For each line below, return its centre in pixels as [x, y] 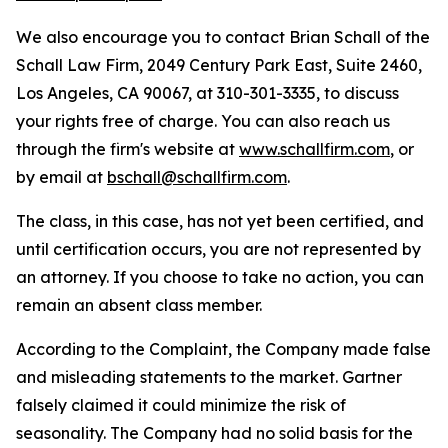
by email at [61, 177]
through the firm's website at [127, 149]
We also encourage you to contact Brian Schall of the [223, 37]
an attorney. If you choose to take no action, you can [220, 277]
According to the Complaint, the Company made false [223, 349]
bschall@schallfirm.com [197, 177]
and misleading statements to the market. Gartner [209, 377]
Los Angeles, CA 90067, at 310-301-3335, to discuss [207, 93]
